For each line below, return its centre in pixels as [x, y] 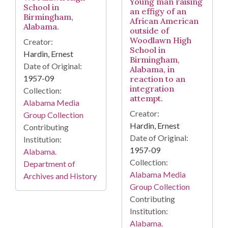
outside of [149, 31]
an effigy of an [158, 11]
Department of [49, 163]
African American [164, 21]
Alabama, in [152, 69]
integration [152, 89]
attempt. [146, 98]
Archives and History [60, 176]
